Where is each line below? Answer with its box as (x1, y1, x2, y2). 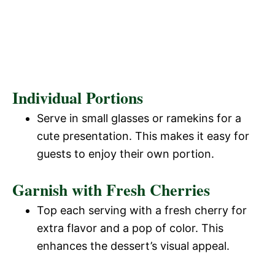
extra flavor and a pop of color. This (37, 221, 223, 234)
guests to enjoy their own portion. (37, 147, 214, 160)
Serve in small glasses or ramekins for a (37, 111, 241, 125)
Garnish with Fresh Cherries (12, 177, 210, 201)
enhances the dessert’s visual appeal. (37, 239, 230, 252)
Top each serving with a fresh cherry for (37, 203, 247, 217)
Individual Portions (12, 85, 143, 109)
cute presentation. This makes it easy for (37, 129, 249, 142)
